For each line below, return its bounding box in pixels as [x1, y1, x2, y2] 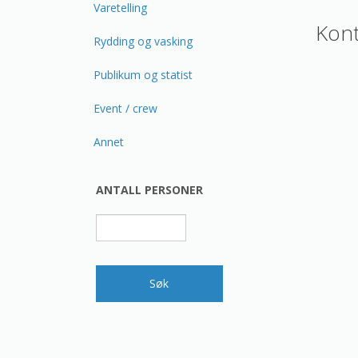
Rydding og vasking [93, 34, 193, 49]
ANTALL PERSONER [96, 182, 203, 197]
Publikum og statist [93, 67, 193, 82]
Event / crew [93, 101, 157, 116]
